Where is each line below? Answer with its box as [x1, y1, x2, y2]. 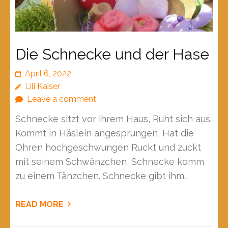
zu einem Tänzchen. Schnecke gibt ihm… [15, 170, 188, 181]
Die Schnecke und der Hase [15, 45, 209, 63]
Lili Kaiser [25, 81, 60, 91]
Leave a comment [27, 94, 96, 104]
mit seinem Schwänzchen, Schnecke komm [15, 156, 204, 167]
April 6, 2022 [25, 68, 71, 78]
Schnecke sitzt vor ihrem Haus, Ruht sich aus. [15, 113, 212, 124]
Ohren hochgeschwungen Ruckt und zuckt [15, 141, 201, 153]
